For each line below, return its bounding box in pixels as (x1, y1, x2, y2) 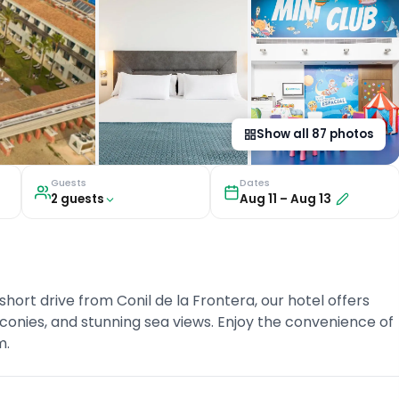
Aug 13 (290, 191, 332, 208)
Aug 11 (240, 191, 278, 208)
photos (326, 126, 373, 143)
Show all (256, 126, 312, 143)
